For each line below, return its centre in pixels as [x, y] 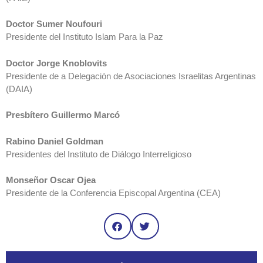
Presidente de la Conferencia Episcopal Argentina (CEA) [113, 193]
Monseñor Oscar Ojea [51, 180]
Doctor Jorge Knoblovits [56, 63]
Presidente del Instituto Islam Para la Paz [85, 37]
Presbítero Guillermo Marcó [63, 115]
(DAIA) [19, 89]
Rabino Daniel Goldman [55, 141]
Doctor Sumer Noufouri [54, 24]
